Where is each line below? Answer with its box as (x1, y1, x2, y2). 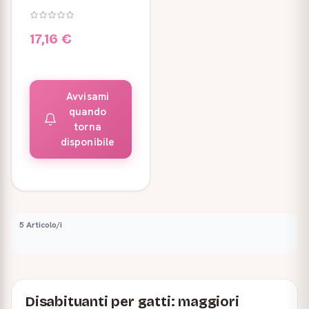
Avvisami (66, 90, 110, 103)
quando (68, 105, 107, 119)
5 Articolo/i (19, 219, 62, 230)
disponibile (60, 135, 115, 149)
